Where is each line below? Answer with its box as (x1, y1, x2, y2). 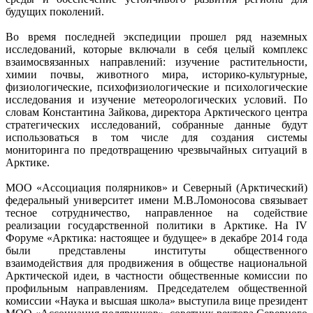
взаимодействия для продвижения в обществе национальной (6, 256, 307, 269)
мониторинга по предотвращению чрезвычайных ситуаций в (6, 143, 307, 156)
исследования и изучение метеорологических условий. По (6, 93, 307, 105)
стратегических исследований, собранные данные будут (6, 118, 307, 131)
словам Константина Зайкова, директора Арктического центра (6, 105, 307, 118)
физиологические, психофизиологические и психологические (6, 80, 307, 93)
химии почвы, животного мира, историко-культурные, (6, 68, 307, 80)
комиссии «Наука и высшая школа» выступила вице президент (6, 294, 307, 307)
